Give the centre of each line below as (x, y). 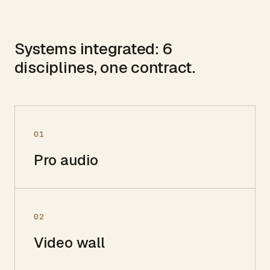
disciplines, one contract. (105, 67)
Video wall (70, 242)
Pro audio (66, 160)
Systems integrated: (88, 49)
